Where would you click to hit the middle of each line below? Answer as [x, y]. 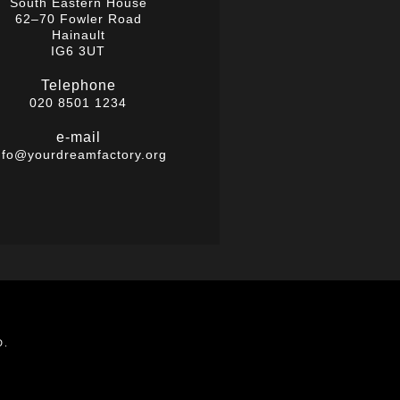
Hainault [78, 35]
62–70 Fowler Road [78, 19]
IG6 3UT [79, 51]
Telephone [78, 85]
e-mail [78, 137]
